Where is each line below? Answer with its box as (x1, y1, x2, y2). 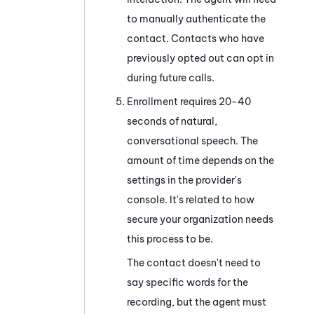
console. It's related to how (127, 193, 254, 206)
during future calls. (127, 71, 214, 84)
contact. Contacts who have (127, 32, 264, 45)
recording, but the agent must (127, 295, 266, 308)
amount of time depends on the (127, 153, 274, 167)
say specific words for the (127, 275, 248, 289)
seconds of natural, (127, 114, 217, 128)
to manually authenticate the (127, 12, 266, 25)
